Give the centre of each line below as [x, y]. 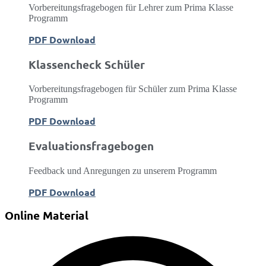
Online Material [47, 215]
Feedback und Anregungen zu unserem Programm [123, 170]
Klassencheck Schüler [87, 64]
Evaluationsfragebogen [91, 146]
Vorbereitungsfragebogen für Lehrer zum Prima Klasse [131, 7]
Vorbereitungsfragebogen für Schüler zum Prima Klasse [133, 89]
